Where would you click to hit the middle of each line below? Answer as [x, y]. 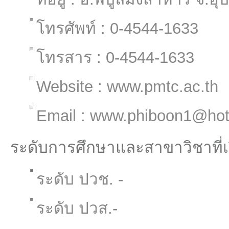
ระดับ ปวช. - [80, 179]
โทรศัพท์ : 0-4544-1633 [117, 28]
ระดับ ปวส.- [77, 208]
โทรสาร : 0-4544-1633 [115, 58]
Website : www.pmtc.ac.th [127, 87]
